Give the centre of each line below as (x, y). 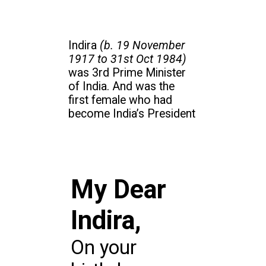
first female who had (121, 100)
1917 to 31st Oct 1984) (128, 59)
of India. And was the (122, 86)
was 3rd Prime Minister (127, 73)
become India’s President (132, 114)
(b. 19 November (142, 45)
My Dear (118, 190)
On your (103, 247)
